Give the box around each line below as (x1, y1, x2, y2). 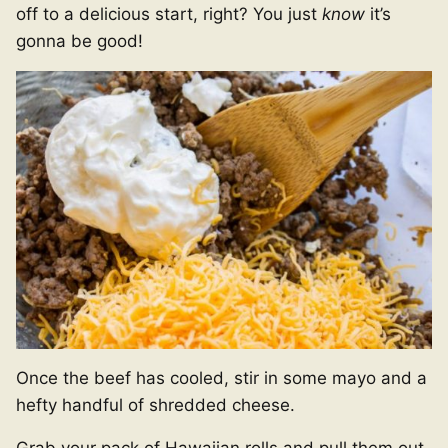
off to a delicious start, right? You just (16, 4, 322, 25)
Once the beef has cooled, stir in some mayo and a (16, 367, 427, 388)
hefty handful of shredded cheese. (16, 394, 295, 415)
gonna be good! (16, 31, 143, 52)
